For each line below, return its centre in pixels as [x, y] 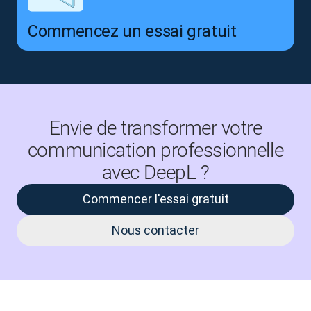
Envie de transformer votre [155, 128]
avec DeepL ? [155, 173]
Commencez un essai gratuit [132, 31]
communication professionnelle [155, 151]
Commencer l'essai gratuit [155, 199]
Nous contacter [155, 230]
